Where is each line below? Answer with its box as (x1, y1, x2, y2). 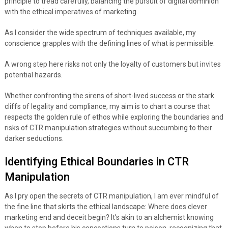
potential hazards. (4, 71, 63, 79)
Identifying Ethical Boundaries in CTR (4, 155, 189, 168)
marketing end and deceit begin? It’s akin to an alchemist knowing (4, 213, 214, 222)
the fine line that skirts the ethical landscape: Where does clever (4, 203, 207, 211)
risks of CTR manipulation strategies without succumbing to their (4, 124, 212, 132)
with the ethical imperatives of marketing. (4, 8, 138, 16)
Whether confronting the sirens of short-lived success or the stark (4, 92, 214, 100)
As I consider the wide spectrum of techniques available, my (4, 28, 196, 37)
